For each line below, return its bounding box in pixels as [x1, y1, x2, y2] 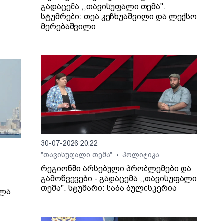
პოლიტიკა [122, 151, 160, 159]
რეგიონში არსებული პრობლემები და [41, 164, 192, 174]
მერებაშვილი [41, 22, 96, 32]
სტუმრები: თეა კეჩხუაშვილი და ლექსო [41, 12, 197, 22]
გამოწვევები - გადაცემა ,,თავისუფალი [41, 174, 197, 184]
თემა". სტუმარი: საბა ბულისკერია [41, 184, 177, 193]
